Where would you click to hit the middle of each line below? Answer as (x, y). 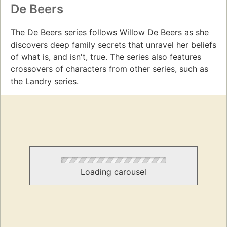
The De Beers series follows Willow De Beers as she (110, 33)
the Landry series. (45, 81)
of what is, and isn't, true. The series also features (106, 57)
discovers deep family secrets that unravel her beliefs (113, 45)
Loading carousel (113, 172)
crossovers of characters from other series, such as (109, 69)
